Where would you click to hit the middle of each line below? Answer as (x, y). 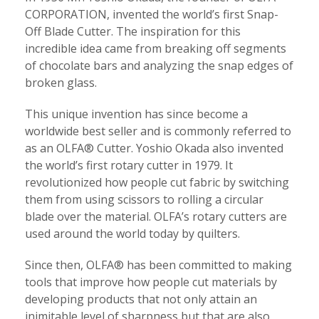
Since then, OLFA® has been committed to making (158, 265)
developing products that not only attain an (141, 299)
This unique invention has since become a (136, 114)
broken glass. (61, 83)
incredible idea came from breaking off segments (156, 49)
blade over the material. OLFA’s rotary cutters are (156, 217)
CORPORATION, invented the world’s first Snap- (152, 15)
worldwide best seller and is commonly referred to (158, 131)
